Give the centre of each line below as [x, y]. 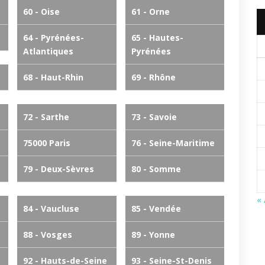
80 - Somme [156, 169]
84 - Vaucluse [51, 209]
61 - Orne [150, 12]
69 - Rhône [153, 77]
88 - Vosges [48, 235]
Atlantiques [48, 51]
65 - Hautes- [157, 38]
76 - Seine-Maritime [173, 143]
